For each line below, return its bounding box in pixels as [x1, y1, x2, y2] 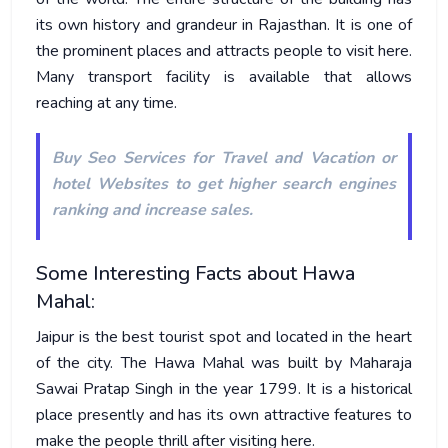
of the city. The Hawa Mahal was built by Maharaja [36, 352, 412, 374]
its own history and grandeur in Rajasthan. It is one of [36, 14, 412, 36]
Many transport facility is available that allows [36, 66, 412, 88]
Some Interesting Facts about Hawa [36, 260, 355, 287]
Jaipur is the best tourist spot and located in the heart [36, 326, 412, 348]
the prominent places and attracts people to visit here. [36, 40, 412, 62]
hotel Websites [52, 173, 168, 195]
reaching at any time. [36, 92, 177, 114]
